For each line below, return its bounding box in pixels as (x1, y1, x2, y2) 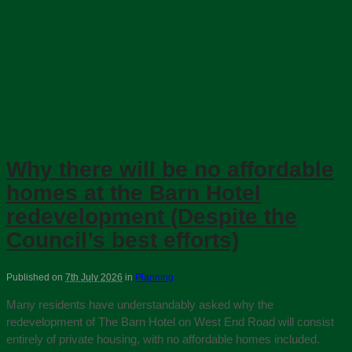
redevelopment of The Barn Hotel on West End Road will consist (6, 315, 334, 329)
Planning (135, 272, 174, 284)
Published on (6, 272, 65, 284)
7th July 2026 (65, 272, 123, 284)
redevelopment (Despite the (6, 204, 297, 229)
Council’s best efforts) (6, 228, 239, 253)
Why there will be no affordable (6, 157, 334, 182)
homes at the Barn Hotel (6, 181, 261, 206)
